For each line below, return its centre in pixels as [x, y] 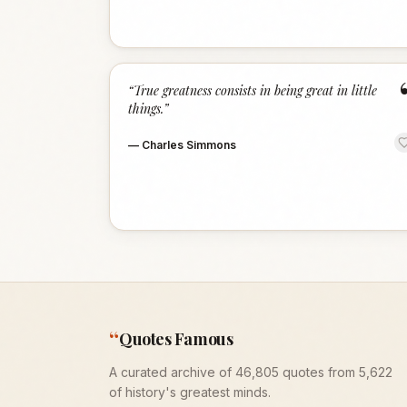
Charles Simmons [189, 145]
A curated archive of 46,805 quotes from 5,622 [251, 372]
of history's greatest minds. [190, 392]
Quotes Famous [176, 339]
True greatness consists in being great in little [255, 90]
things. [146, 109]
